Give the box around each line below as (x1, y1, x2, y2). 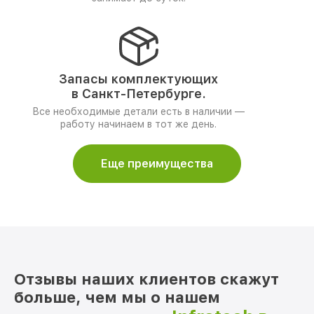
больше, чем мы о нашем (14, 288, 220, 306)
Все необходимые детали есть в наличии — (32, 106, 245, 117)
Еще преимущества (101, 157, 213, 170)
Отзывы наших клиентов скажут (14, 270, 279, 288)
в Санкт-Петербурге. (71, 86, 206, 101)
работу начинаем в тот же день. (60, 118, 217, 130)
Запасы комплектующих (59, 71, 218, 86)
